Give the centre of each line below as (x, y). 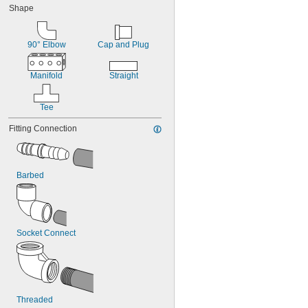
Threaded (35, 300)
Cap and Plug (123, 45)
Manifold (46, 76)
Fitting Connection (43, 129)
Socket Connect (46, 233)
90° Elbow (46, 45)
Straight (123, 76)
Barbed (30, 175)
